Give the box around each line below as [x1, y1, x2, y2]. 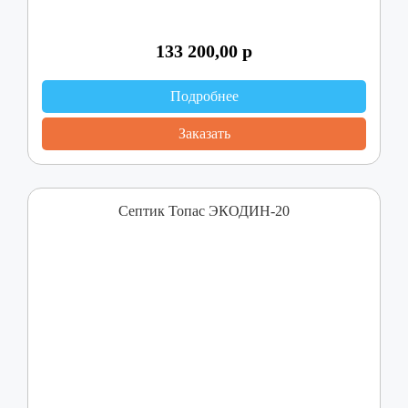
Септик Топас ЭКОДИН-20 [118, 203, 290, 219]
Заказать [178, 126, 230, 142]
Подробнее [169, 88, 239, 105]
